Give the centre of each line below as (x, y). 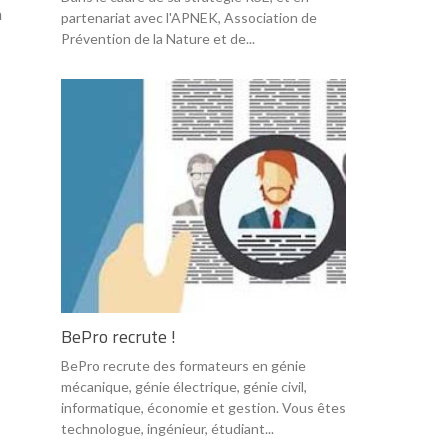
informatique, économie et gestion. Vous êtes (203, 407)
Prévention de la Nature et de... (158, 38)
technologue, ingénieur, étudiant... (167, 428)
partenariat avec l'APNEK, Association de (189, 17)
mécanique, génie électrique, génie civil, (184, 386)
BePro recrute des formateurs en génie (183, 365)
